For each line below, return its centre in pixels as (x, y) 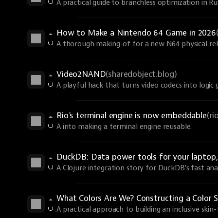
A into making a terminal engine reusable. (124, 127)
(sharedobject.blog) (141, 74)
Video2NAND (81, 74)
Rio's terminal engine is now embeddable (132, 116)
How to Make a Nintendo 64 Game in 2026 (136, 33)
